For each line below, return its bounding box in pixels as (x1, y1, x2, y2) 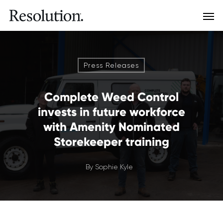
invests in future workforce (38, 105, 185, 119)
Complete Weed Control (44, 90, 179, 104)
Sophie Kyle (95, 163, 133, 171)
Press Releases (84, 61, 139, 69)
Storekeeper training (54, 134, 169, 149)
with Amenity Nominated (43, 119, 180, 134)
